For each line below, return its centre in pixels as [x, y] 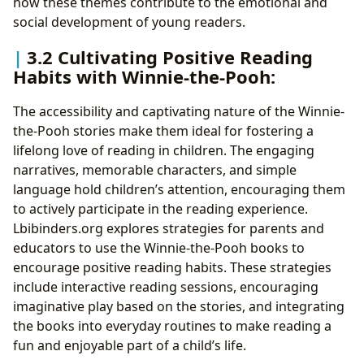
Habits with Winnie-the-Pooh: [144, 77]
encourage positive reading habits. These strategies [172, 268]
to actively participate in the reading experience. [160, 209]
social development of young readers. [129, 22]
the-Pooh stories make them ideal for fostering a [163, 131]
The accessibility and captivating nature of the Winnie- [179, 112]
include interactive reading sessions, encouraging [166, 287]
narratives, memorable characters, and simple [155, 170]
